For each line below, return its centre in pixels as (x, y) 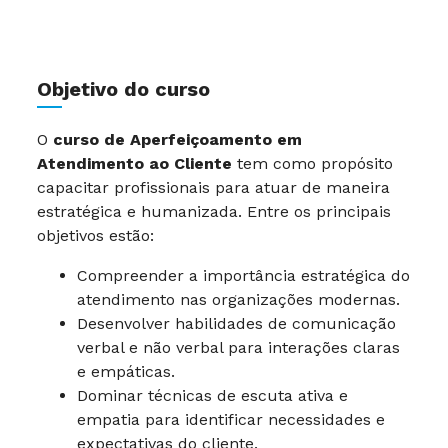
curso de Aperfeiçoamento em (177, 139)
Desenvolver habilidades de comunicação (236, 323)
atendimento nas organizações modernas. (238, 299)
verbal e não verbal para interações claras (238, 347)
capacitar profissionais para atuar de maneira (213, 187)
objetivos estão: (95, 235)
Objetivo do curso (123, 89)
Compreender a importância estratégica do (243, 275)
